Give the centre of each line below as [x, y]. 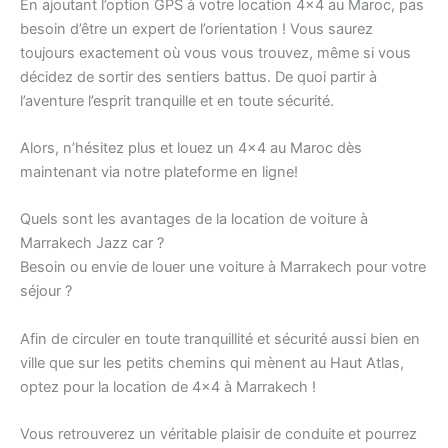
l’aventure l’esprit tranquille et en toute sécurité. [177, 100]
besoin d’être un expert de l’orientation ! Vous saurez [196, 28]
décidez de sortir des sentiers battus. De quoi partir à [198, 76]
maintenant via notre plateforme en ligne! [159, 172]
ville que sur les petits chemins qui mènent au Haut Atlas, [212, 362]
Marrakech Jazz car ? [92, 243]
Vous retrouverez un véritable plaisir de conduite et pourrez [218, 434]
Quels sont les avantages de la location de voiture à [194, 219]
